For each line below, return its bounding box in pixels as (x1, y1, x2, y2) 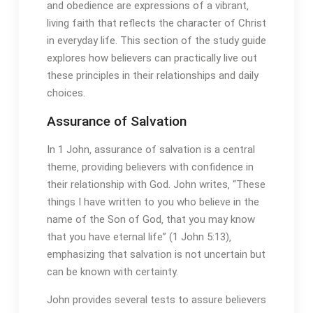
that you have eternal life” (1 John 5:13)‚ (46, 231, 231, 244)
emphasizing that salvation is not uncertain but (46, 248, 265, 261)
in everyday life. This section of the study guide (46, 34, 266, 48)
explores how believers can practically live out (46, 52, 257, 65)
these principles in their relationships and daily (46, 69, 259, 82)
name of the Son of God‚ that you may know (46, 213, 255, 226)
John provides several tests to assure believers (46, 293, 266, 307)
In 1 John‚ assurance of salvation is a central (46, 143, 255, 156)
